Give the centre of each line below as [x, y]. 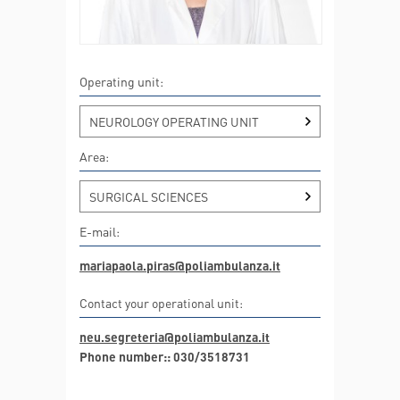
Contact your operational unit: [161, 303]
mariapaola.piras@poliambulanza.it [180, 265]
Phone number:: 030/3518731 [165, 356]
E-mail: [100, 231]
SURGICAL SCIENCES [149, 196]
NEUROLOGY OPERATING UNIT [174, 121]
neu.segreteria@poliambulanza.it [175, 337]
